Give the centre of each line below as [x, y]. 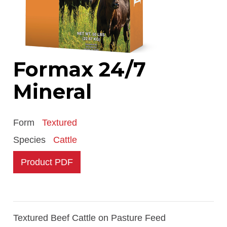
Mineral [53, 91]
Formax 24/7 [80, 69]
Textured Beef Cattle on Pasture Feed [90, 218]
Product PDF [47, 162]
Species [31, 140]
